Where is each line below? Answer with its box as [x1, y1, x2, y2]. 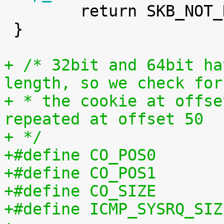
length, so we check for [4, 74, 222, 92]
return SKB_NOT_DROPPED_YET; [4, 2, 13, 20]
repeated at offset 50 [4, 110, 203, 128]
